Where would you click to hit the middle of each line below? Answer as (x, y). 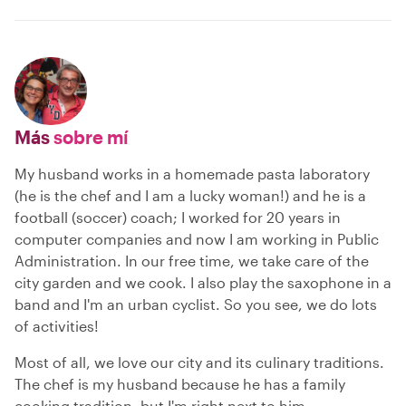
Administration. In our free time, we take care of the (192, 261)
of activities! (57, 326)
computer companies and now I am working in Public (197, 239)
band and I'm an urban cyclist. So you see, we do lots (196, 304)
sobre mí (89, 137)
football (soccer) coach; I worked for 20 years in (178, 217)
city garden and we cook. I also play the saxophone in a (203, 283)
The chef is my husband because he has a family (180, 384)
